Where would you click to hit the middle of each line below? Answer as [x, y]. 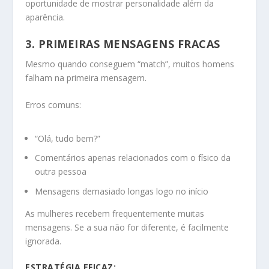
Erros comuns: [53, 105]
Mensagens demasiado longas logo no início [122, 192]
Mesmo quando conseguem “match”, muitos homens [130, 64]
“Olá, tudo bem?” [68, 138]
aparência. [45, 17]
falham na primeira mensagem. [86, 78]
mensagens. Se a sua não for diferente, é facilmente [127, 228]
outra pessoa [61, 172]
